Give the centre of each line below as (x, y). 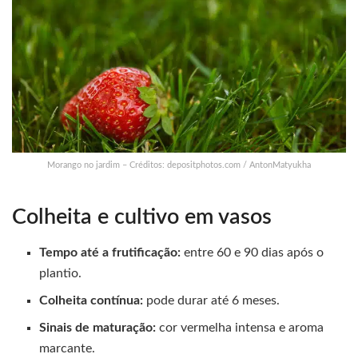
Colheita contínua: (91, 301)
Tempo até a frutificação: (110, 253)
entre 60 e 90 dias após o (253, 253)
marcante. (68, 349)
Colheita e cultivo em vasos (142, 217)
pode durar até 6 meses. (212, 301)
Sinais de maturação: (98, 328)
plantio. (61, 274)
